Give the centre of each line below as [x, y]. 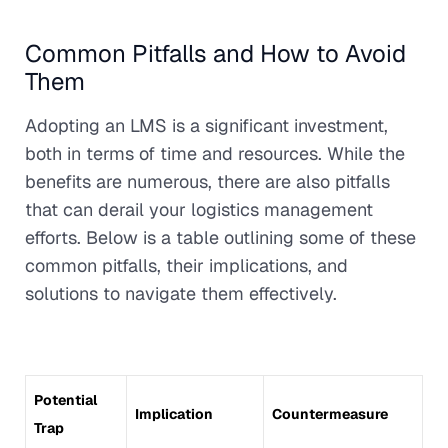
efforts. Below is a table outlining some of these [220, 238]
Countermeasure [330, 413]
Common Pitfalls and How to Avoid [215, 54]
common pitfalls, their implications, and [186, 266]
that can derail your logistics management [199, 210]
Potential [65, 399]
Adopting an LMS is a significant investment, [206, 126]
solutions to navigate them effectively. [181, 294]
